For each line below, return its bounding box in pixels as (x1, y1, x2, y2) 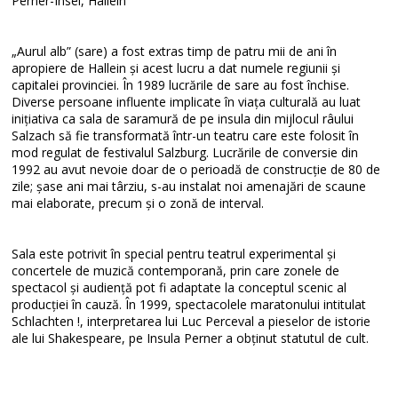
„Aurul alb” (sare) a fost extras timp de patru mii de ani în (12, 43, 338, 60)
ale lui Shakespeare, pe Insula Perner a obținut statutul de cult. (12, 330, 370, 346)
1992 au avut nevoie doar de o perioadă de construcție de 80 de (12, 161, 381, 178)
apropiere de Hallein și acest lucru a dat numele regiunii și (12, 60, 341, 76)
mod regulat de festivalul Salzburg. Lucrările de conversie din (12, 144, 359, 161)
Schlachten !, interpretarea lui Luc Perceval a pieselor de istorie (12, 313, 371, 330)
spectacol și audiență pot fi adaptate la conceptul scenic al (12, 279, 347, 296)
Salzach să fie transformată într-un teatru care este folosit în (12, 127, 360, 144)
